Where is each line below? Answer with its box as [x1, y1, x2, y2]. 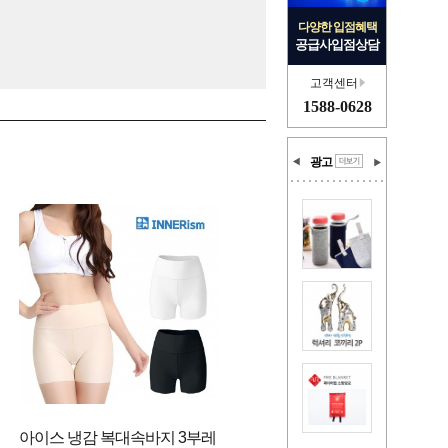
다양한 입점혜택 [297, 20, 377, 34]
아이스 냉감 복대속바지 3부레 [19, 429, 216, 446]
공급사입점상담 [295, 37, 379, 52]
